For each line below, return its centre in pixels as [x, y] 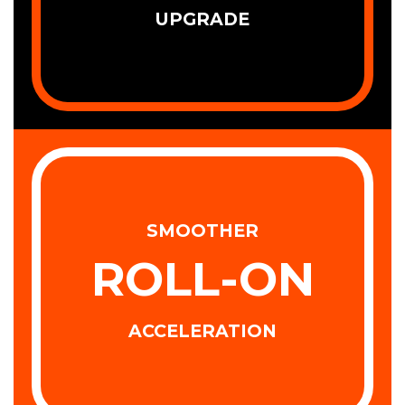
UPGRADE [202, 19]
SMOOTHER [202, 230]
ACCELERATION [202, 330]
